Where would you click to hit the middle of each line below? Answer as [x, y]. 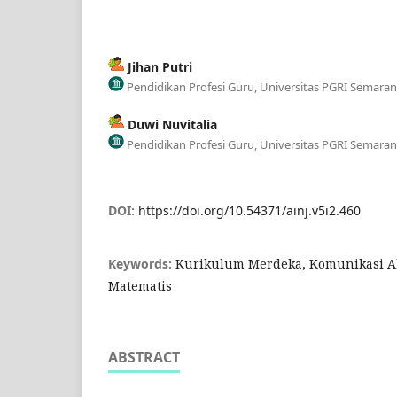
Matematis [140, 285]
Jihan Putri [158, 66]
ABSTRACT [144, 357]
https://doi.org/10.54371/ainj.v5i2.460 [249, 210]
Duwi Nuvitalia [171, 124]
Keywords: [142, 263]
